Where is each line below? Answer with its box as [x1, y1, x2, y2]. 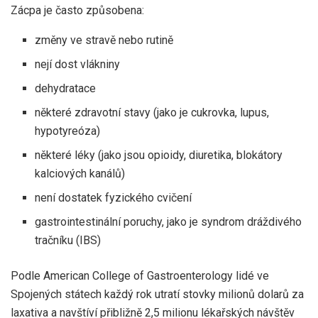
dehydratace [35, 81, 97, 95]
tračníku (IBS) [35, 233, 102, 247]
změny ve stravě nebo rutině [35, 33, 174, 47]
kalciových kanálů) [35, 166, 126, 180]
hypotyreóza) [35, 124, 101, 138]
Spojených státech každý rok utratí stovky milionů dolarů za [11, 287, 304, 301]
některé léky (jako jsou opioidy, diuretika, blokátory [35, 148, 283, 162]
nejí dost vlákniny [35, 57, 121, 71]
